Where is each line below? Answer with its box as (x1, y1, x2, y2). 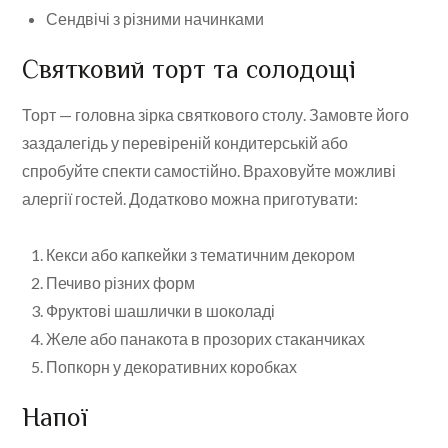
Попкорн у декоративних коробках (46, 357, 298, 377)
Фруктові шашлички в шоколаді (46, 301, 276, 321)
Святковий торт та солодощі (22, 55, 357, 85)
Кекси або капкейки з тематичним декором (46, 245, 356, 265)
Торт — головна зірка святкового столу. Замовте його (22, 105, 410, 125)
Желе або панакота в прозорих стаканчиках (46, 329, 366, 349)
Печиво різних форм (46, 273, 196, 293)
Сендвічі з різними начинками (46, 9, 265, 29)
